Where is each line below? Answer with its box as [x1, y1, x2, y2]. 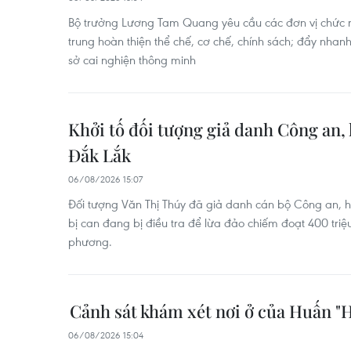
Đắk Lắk [68, 143, 131, 167]
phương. [68, 233, 112, 249]
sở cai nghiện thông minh [68, 52, 196, 67]
